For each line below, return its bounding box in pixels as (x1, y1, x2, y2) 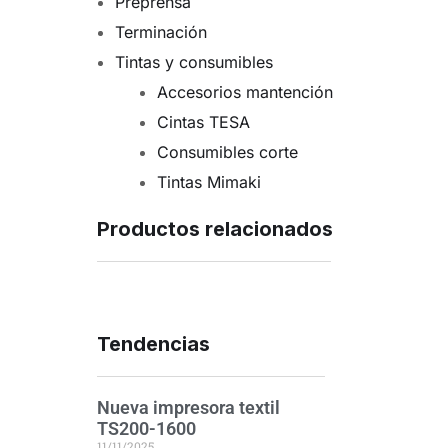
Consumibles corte (157, 142, 298, 163)
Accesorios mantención (157, 82, 333, 103)
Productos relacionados (97, 217, 333, 242)
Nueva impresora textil (97, 397, 280, 419)
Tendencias (97, 332, 210, 357)
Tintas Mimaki (157, 172, 261, 193)
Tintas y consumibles (115, 52, 273, 73)
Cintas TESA (157, 112, 250, 133)
